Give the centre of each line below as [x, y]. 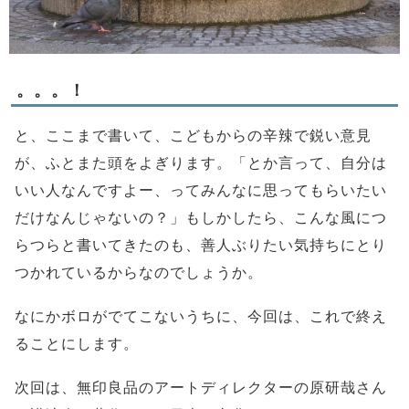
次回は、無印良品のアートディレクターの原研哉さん [201, 387]
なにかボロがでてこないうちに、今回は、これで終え [201, 316]
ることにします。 [77, 343]
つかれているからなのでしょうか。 [139, 272]
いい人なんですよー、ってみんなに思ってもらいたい [201, 190]
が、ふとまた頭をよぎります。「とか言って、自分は [201, 163]
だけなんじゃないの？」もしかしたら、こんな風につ [201, 217]
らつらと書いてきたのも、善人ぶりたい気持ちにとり [201, 245]
